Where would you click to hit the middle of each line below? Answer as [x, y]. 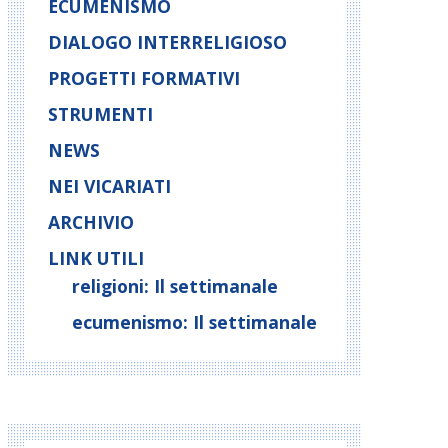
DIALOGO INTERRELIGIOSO [167, 42]
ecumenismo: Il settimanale [194, 322]
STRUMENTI [100, 114]
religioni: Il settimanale [175, 286]
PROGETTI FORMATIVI [144, 78]
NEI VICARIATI [109, 186]
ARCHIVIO [91, 222]
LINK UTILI [96, 258]
